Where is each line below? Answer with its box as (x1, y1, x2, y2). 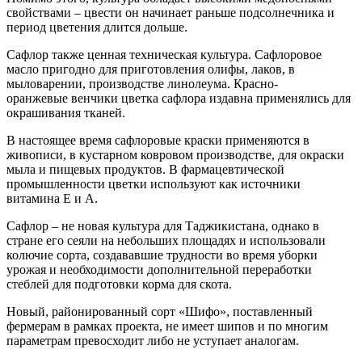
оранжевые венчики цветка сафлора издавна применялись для (6, 90, 351, 105)
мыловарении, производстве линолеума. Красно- (6, 76, 278, 90)
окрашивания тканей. (6, 105, 125, 120)
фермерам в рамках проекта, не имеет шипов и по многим (6, 318, 328, 333)
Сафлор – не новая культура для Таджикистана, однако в (6, 218, 319, 233)
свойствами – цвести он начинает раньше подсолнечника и (6, 5, 335, 19)
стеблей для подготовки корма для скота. (6, 276, 232, 291)
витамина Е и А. (6, 191, 98, 205)
